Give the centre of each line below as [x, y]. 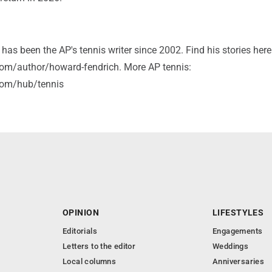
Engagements [238, 231]
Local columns [90, 262]
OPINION [81, 213]
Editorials [80, 231]
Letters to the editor [99, 246]
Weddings [231, 246]
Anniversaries [239, 262]
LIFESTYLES [238, 213]
